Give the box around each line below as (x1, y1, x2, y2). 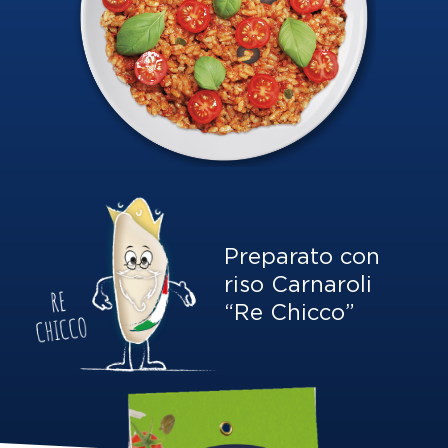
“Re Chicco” (224, 302, 355, 325)
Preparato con (224, 246, 380, 269)
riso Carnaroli (224, 274, 372, 297)
